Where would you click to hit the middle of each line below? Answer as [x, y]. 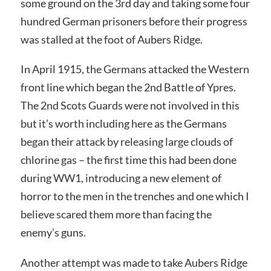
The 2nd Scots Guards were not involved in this [130, 106]
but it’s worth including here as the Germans [123, 124]
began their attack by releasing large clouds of [126, 142]
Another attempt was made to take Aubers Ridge [134, 263]
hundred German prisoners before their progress [134, 21]
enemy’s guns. [53, 233]
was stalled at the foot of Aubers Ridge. [111, 39]
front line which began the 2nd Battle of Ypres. [128, 87]
